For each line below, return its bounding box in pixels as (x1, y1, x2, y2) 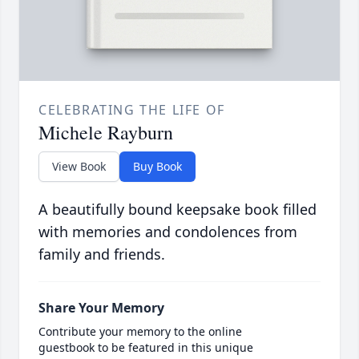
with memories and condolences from (38, 222, 297, 242)
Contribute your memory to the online (38, 324, 242, 340)
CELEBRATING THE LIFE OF (38, 101, 225, 119)
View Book (52, 159, 106, 175)
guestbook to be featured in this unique (38, 340, 253, 356)
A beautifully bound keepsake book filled (38, 200, 317, 220)
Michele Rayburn (38, 119, 173, 146)
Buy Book (133, 159, 182, 175)
